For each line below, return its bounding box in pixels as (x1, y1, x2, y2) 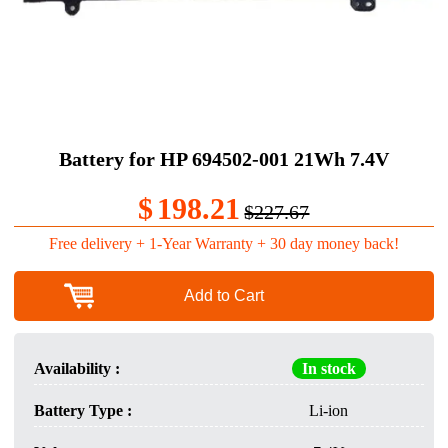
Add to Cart (183, 286, 264, 304)
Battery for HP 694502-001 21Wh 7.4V (58, 147, 389, 170)
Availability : (33, 359, 120, 377)
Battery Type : (33, 401, 132, 419)
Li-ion (309, 401, 349, 419)
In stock (301, 359, 356, 377)
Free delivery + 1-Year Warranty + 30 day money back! (48, 234, 399, 252)
